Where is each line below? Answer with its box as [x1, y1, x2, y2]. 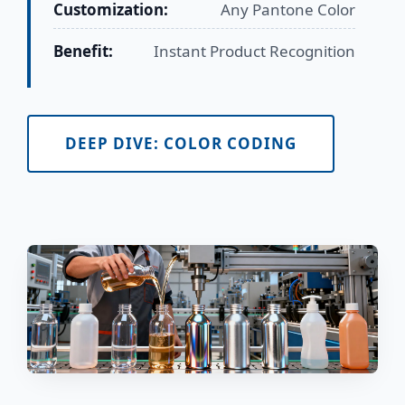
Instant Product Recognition [154, 40, 355, 61]
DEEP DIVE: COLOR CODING [65, 132, 297, 154]
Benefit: [53, 40, 113, 61]
